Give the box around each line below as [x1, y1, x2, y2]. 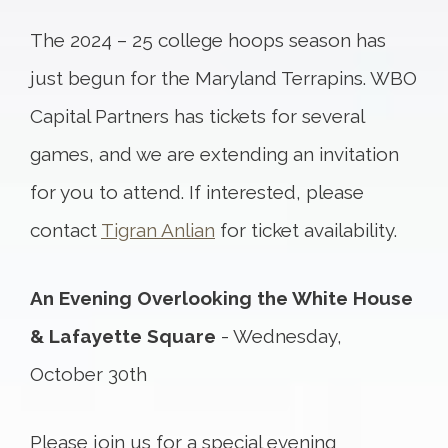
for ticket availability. [215, 219, 397, 241]
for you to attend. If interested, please [30, 181, 364, 203]
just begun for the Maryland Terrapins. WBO [30, 67, 417, 89]
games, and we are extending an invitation [30, 143, 399, 165]
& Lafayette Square [30, 325, 216, 347]
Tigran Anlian [101, 219, 215, 241]
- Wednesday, [216, 325, 342, 347]
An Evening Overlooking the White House [30, 287, 413, 309]
